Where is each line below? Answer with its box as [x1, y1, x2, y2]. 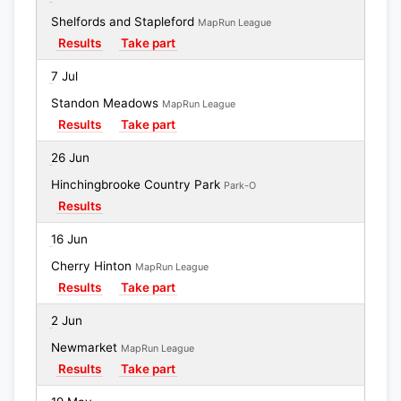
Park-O [224, 180, 256, 192]
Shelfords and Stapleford [51, 14, 198, 29]
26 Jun [51, 150, 90, 165]
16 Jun [51, 232, 88, 246]
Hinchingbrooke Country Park [51, 177, 224, 192]
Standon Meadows [51, 96, 162, 110]
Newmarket [51, 340, 121, 354]
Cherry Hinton [51, 259, 135, 273]
